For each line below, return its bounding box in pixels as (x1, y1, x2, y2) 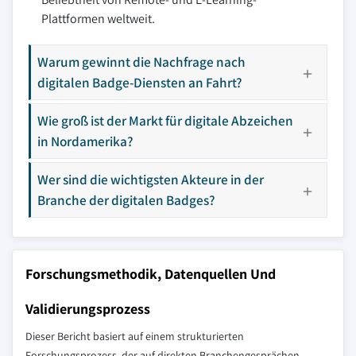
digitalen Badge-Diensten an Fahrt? (37, 73, 242, 91)
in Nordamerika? (37, 132, 133, 150)
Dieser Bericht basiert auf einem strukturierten (25, 329, 244, 343)
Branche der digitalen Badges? (37, 191, 215, 209)
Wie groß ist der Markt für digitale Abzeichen (37, 111, 293, 130)
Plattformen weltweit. (41, 10, 155, 27)
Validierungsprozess (25, 300, 150, 318)
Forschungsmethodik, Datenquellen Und (25, 265, 276, 283)
